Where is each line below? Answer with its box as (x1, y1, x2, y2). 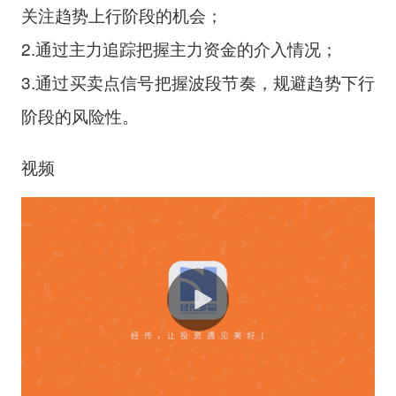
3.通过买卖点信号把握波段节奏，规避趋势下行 (20, 69, 376, 94)
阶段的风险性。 (20, 103, 139, 127)
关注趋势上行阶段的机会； (20, 2, 223, 27)
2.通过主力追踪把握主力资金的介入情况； (20, 35, 338, 60)
